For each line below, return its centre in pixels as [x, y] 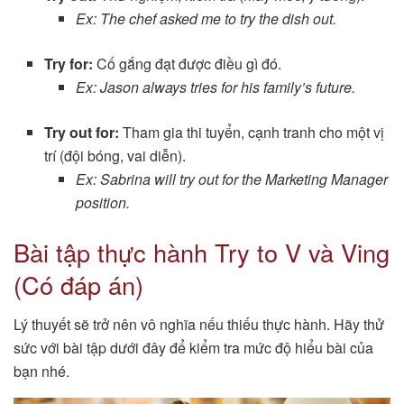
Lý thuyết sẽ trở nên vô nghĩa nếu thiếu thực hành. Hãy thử [199, 325]
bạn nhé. [41, 372]
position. [102, 202]
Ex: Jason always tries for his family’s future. [215, 87]
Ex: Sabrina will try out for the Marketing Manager [231, 179]
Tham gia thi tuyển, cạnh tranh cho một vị [252, 132]
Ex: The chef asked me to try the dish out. [206, 18]
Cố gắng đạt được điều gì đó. [188, 63]
